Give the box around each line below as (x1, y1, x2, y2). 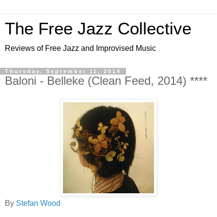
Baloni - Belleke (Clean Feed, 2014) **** (5, 74, 207, 87)
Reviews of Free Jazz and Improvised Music (5, 44, 156, 52)
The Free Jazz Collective (5, 19, 191, 38)
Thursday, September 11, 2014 (5, 68, 121, 74)
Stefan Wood (16, 199, 61, 207)
